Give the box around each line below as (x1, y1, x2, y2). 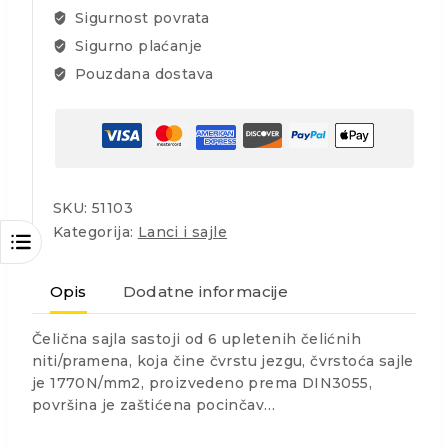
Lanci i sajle (137, 223, 228, 241)
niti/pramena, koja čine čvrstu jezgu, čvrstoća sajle (32, 352, 414, 370)
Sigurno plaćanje (70, 37, 203, 55)
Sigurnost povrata (70, 9, 210, 27)
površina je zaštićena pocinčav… (32, 396, 276, 414)
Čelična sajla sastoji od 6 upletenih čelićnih (32, 330, 361, 348)
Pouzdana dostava (70, 65, 214, 83)
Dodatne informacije (122, 281, 289, 301)
